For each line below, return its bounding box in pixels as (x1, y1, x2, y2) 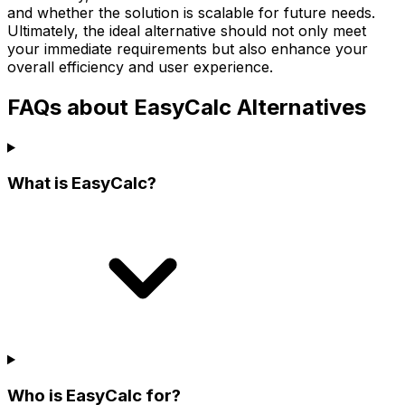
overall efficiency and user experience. (7, 57, 273, 76)
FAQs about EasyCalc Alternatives (7, 93, 366, 120)
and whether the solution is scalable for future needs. (7, 3, 375, 22)
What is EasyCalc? (7, 173, 156, 194)
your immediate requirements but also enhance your (7, 39, 368, 58)
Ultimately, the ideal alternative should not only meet (7, 21, 366, 40)
